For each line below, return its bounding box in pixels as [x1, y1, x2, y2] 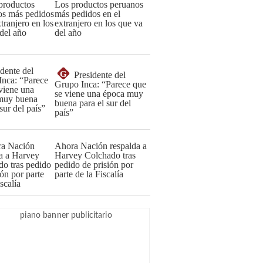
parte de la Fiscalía [55, 169, 123, 179]
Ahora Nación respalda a [55, 141, 147, 151]
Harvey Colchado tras [55, 150, 136, 160]
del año [55, 28, 82, 38]
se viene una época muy [55, 89, 143, 99]
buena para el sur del [55, 98, 131, 108]
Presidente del [74, 70, 126, 80]
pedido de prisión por [55, 160, 133, 170]
